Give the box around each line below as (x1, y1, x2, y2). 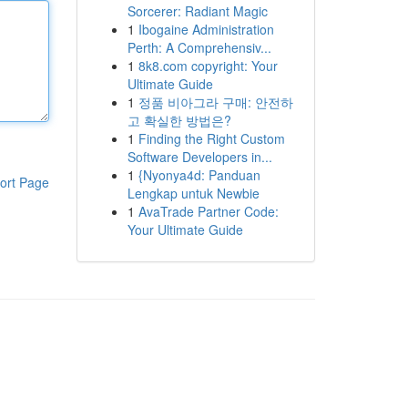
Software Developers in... (127, 148, 272, 166)
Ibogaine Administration (138, 20, 274, 38)
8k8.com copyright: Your (138, 56, 278, 75)
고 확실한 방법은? (127, 111, 231, 129)
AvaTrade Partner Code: (138, 202, 279, 220)
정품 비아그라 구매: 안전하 (138, 93, 293, 111)
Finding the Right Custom (138, 129, 285, 148)
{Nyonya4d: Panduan (138, 166, 260, 184)
